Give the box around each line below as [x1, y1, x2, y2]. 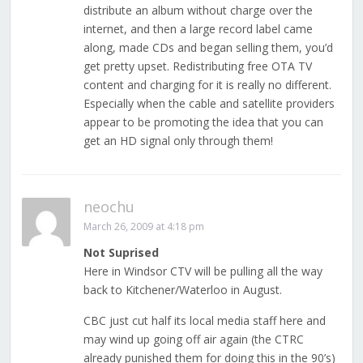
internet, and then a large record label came [83, 21, 313, 37]
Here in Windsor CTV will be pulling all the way [83, 263, 322, 280]
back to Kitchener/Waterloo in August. [83, 282, 282, 298]
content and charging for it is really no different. [83, 77, 331, 93]
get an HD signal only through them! [83, 133, 273, 149]
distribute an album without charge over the [83, 2, 313, 19]
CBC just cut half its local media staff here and [83, 313, 326, 329]
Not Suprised [83, 245, 159, 261]
